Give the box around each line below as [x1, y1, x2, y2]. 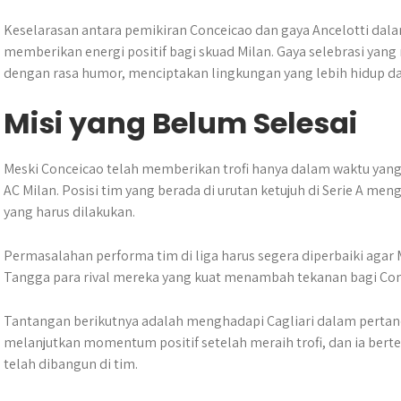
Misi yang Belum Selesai [4, 103, 357, 143]
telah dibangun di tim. [4, 354, 138, 373]
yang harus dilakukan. [4, 202, 135, 221]
